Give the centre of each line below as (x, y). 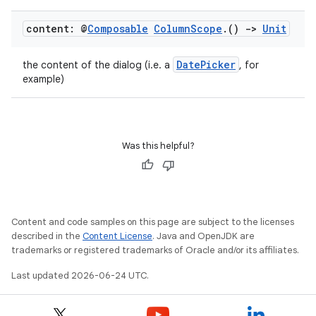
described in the (47, 236)
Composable (118, 29)
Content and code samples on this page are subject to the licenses (153, 222)
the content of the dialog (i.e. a (98, 65)
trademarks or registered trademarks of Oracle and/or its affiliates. (155, 250)
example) (43, 79)
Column (172, 29)
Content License (117, 236)
